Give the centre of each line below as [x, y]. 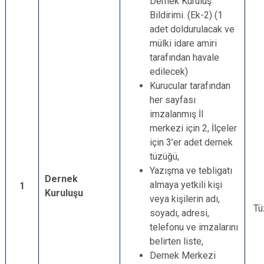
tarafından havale [184, 57]
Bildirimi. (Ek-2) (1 [186, 15]
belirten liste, [176, 241]
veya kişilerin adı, [185, 199]
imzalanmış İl [176, 114]
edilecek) [169, 72]
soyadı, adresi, [179, 213]
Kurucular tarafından [190, 86]
